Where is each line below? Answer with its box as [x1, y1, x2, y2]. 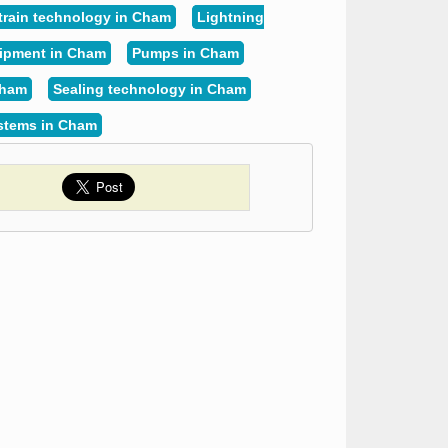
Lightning [196, 9, 264, 25]
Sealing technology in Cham [52, 81, 246, 97]
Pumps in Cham [131, 45, 239, 61]
